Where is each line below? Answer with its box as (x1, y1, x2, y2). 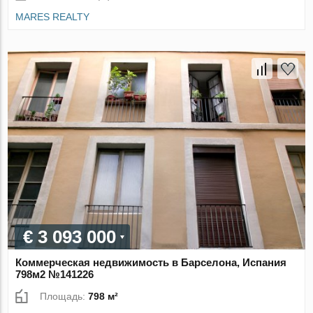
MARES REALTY (15, 10, 90, 22)
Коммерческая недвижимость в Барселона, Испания (15, 256, 287, 268)
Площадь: (40, 290, 89, 302)
